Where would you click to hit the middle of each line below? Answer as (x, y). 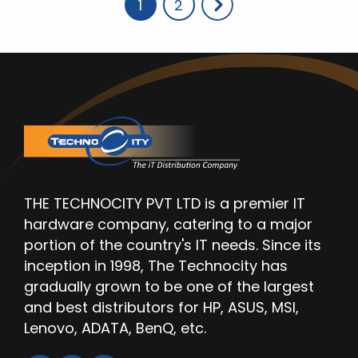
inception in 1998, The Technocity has (156, 266)
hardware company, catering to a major (168, 225)
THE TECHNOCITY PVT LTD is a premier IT (165, 204)
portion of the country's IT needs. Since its (173, 245)
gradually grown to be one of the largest (169, 287)
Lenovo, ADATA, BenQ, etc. (115, 328)
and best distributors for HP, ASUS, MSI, (161, 308)
